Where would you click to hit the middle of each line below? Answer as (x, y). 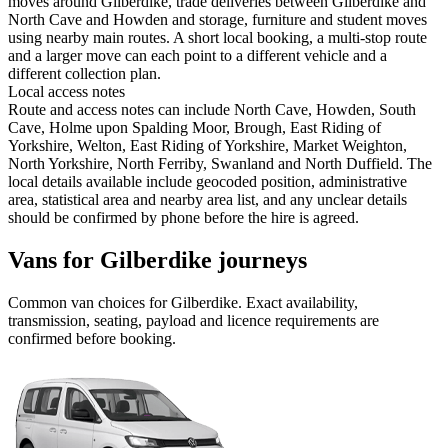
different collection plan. (84, 74)
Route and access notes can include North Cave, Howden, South (212, 110)
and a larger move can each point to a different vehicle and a (197, 56)
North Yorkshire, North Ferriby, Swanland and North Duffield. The (220, 164)
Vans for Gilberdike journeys (157, 260)
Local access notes (66, 92)
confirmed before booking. (92, 339)
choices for (132, 303)
